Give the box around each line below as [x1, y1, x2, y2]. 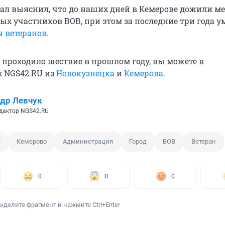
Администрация [63, 138, 113, 146]
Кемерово [17, 138, 47, 146]
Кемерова [124, 68, 163, 79]
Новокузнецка [56, 68, 115, 79]
